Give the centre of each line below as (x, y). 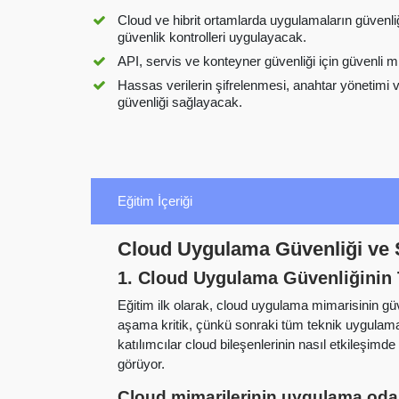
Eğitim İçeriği (155, 200)
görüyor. (141, 363)
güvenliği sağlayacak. (180, 102)
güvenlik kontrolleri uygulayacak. (212, 37)
